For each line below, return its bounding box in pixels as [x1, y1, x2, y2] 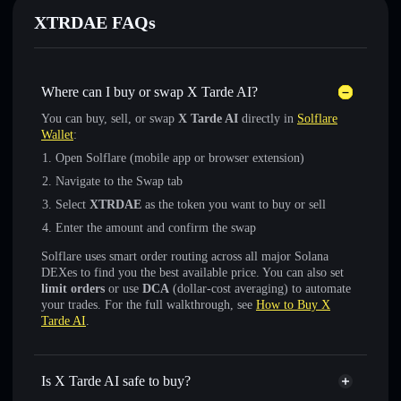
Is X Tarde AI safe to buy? [41, 373, 191, 388]
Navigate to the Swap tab [55, 175, 183, 188]
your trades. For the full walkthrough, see [41, 298, 256, 311]
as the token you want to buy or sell [141, 198, 326, 211]
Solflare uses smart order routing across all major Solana [41, 250, 328, 263]
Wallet [41, 128, 73, 141]
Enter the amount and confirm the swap [55, 221, 256, 235]
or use [105, 282, 142, 295]
